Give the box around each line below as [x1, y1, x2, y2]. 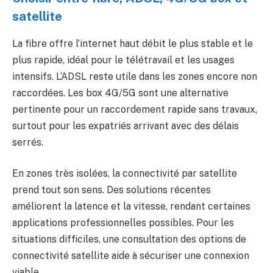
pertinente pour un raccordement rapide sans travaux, [12, 103, 257, 115]
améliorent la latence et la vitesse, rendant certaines [12, 200, 250, 213]
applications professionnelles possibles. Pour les [12, 217, 234, 229]
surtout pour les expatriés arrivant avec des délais [12, 119, 239, 132]
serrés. [12, 136, 43, 148]
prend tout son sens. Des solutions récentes [12, 184, 211, 196]
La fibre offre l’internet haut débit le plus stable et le [12, 37, 253, 49]
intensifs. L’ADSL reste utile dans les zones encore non [12, 70, 257, 82]
